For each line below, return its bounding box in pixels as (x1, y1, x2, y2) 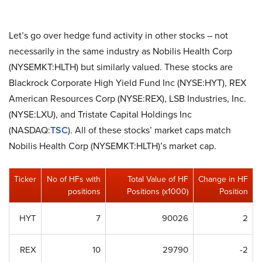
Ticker (14, 173, 36, 185)
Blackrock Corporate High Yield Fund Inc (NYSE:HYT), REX (9, 76, 246, 89)
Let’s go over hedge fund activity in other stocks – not (9, 29, 228, 42)
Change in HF (198, 173, 248, 185)
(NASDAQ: (9, 123, 50, 137)
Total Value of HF (127, 173, 188, 185)
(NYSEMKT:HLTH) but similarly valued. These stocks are (9, 60, 233, 74)
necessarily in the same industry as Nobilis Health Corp (9, 44, 232, 58)
